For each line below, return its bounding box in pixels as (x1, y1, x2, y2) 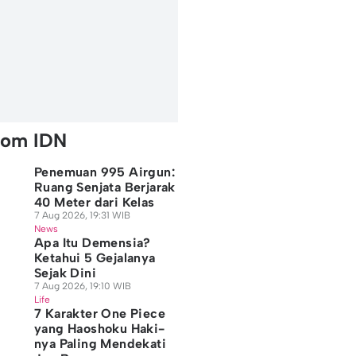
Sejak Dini (33, 265, 96, 281)
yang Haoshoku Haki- (33, 321, 165, 336)
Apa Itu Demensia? (33, 235, 151, 250)
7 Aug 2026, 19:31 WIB (33, 210, 130, 221)
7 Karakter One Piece (33, 306, 165, 321)
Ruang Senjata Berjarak (33, 180, 176, 195)
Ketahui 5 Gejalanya (33, 250, 156, 265)
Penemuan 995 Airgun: (33, 164, 175, 180)
